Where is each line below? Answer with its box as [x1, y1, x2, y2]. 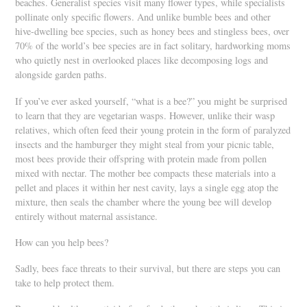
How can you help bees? [15, 235, 109, 249]
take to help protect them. [15, 276, 115, 290]
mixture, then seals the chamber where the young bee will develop [15, 195, 272, 208]
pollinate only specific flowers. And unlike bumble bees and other [15, 10, 271, 24]
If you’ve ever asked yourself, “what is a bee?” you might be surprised [15, 94, 288, 108]
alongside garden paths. [15, 68, 108, 82]
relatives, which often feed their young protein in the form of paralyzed [15, 123, 291, 136]
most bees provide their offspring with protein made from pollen [15, 151, 267, 165]
